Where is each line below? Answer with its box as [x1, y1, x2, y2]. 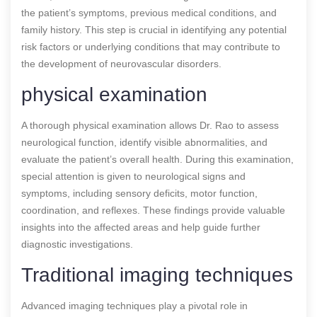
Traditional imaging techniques [21, 263, 293, 286]
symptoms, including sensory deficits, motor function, [21, 187, 258, 199]
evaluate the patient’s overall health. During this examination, [21, 153, 294, 165]
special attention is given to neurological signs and [21, 170, 246, 182]
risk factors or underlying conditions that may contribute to [21, 40, 280, 52]
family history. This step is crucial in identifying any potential [21, 23, 287, 35]
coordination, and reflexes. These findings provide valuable [21, 204, 285, 216]
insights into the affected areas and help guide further [21, 221, 260, 233]
